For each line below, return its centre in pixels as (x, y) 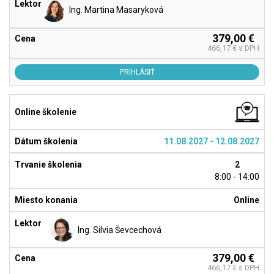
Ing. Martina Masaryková (116, 10)
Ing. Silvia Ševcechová (120, 230)
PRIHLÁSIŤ (137, 72)
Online (246, 200)
